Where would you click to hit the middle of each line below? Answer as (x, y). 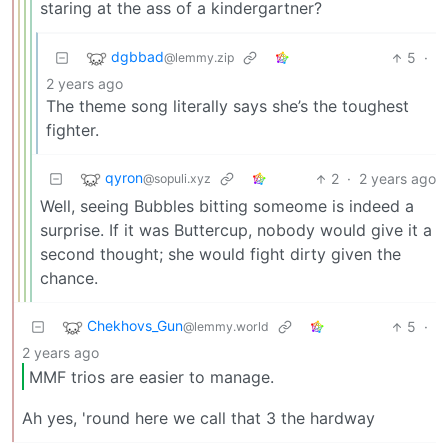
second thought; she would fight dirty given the (220, 254)
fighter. (72, 130)
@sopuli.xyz (177, 179)
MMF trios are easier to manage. (151, 376)
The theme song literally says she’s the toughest (227, 106)
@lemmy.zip (199, 58)
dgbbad (137, 57)
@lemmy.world (226, 327)
